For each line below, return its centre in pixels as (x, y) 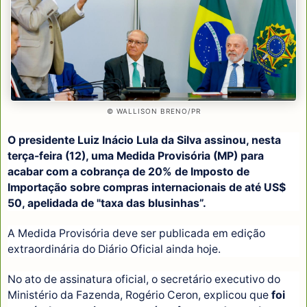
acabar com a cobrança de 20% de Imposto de (128, 172)
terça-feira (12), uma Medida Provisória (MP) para (136, 156)
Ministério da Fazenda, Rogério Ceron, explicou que (138, 295)
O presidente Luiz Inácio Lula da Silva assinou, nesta (144, 140)
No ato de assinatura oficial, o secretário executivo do (144, 279)
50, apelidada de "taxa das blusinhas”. (107, 204)
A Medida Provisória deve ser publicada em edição (136, 234)
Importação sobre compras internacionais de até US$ (147, 188)
